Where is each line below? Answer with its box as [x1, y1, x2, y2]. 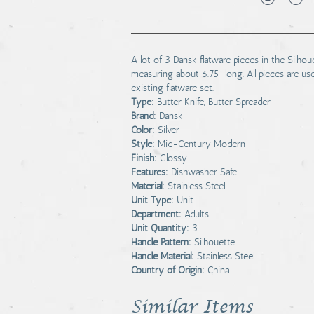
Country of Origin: [131, 264, 205, 276]
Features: [131, 166, 168, 178]
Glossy [160, 152, 187, 164]
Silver [158, 124, 179, 136]
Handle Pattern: [131, 236, 191, 248]
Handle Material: [131, 250, 194, 262]
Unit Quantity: [131, 222, 189, 234]
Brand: [131, 110, 156, 122]
